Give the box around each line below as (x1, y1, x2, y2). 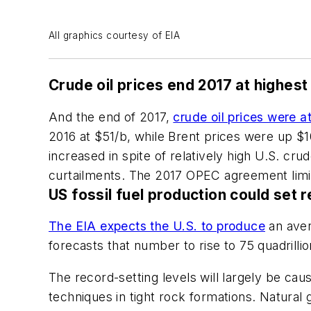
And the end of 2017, (49, 109, 174, 124)
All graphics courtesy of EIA (49, 30, 180, 42)
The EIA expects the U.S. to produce (49, 219, 265, 234)
